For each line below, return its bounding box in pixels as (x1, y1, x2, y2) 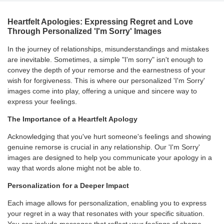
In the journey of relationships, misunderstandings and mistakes (7, 45, 209, 53)
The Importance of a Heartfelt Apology (7, 115, 137, 123)
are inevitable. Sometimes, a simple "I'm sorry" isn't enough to (7, 55, 203, 64)
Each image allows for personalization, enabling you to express (7, 199, 206, 207)
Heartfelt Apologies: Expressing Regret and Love (7, 17, 193, 26)
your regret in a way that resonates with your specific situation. (7, 209, 204, 218)
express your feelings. (7, 97, 77, 106)
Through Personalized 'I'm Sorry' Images (7, 26, 161, 36)
